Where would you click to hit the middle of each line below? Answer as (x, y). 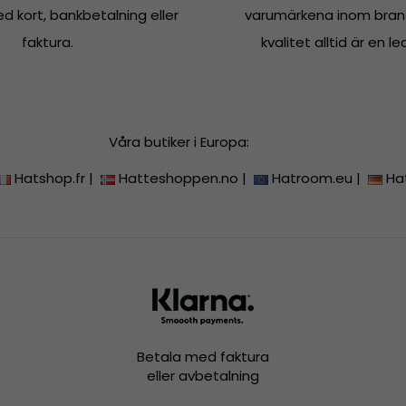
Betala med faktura (203, 357)
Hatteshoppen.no (179, 179)
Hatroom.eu (313, 179)
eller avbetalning (203, 376)
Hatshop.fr (50, 179)
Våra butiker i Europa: (179, 142)
